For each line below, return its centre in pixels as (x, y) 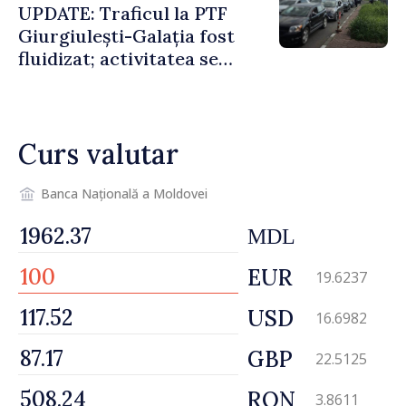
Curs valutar (98, 154)
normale (54, 103)
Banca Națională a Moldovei (124, 194)
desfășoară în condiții (111, 81)
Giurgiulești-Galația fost (126, 35)
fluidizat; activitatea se (118, 58)
